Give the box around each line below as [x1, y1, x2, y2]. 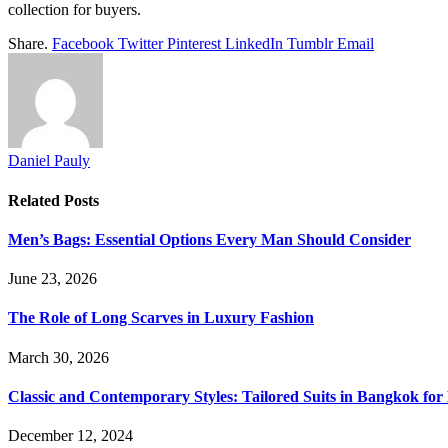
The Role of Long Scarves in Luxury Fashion [8, 309, 314, 327]
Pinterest [167, 35, 221, 53]
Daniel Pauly [8, 152, 90, 170]
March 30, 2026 [8, 348, 109, 366]
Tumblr [287, 35, 333, 53]
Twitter [118, 35, 163, 53]
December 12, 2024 [8, 427, 133, 445]
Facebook [52, 35, 114, 53]
